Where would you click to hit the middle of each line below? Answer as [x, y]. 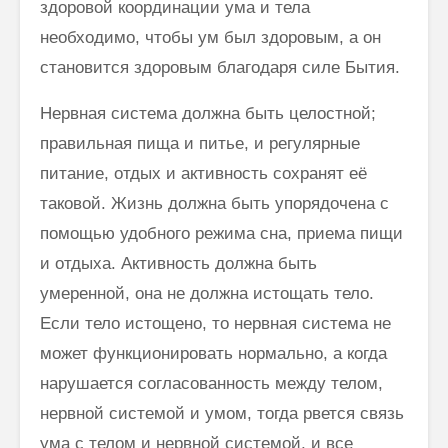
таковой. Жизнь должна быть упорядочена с [214, 203]
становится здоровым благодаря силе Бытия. [220, 67]
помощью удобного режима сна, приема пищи [221, 233]
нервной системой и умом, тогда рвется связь [222, 413]
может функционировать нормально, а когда [213, 353]
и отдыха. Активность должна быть [178, 263]
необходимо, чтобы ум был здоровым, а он [210, 37]
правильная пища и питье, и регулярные [200, 143]
